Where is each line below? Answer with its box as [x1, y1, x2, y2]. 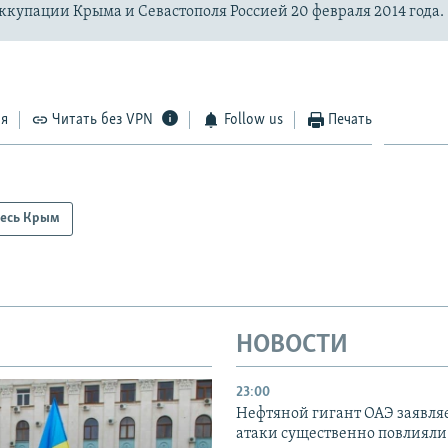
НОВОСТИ [236, 331, 348, 359]
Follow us [223, 111, 283, 128]
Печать [328, 111, 373, 128]
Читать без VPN [52, 111, 154, 128]
